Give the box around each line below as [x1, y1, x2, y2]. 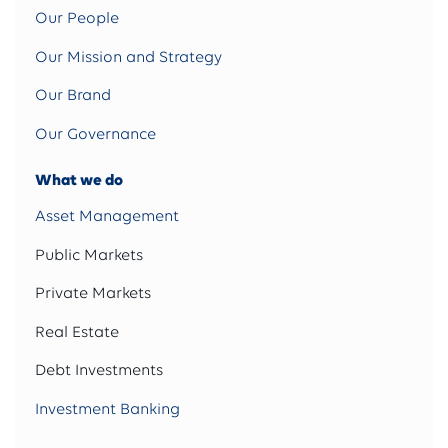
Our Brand [35, 86, 111, 105]
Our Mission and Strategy [35, 47, 222, 66]
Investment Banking [35, 399, 180, 418]
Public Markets [35, 245, 143, 264]
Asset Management [35, 207, 179, 226]
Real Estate [35, 322, 119, 341]
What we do [35, 169, 123, 189]
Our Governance [35, 124, 156, 143]
